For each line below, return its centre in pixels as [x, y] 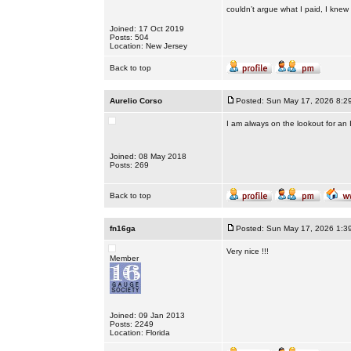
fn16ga [122, 228]
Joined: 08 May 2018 [148, 156]
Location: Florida [139, 333]
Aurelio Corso [136, 101]
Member [124, 258]
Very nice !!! [247, 251]
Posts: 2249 [131, 324]
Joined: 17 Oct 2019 [147, 29]
